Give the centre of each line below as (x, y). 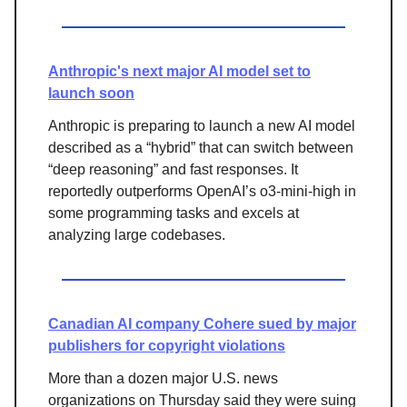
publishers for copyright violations (167, 345)
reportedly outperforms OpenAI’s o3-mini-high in (202, 191)
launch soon (91, 93)
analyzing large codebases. (137, 234)
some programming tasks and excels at (174, 213)
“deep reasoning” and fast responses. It (173, 169)
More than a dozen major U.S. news (163, 378)
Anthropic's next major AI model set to (179, 71)
